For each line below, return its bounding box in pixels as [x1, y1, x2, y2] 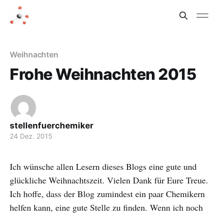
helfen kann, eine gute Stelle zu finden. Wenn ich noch [10, 201, 203, 213]
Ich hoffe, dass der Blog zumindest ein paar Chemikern [10, 188, 205, 200]
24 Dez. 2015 [10, 132, 53, 140]
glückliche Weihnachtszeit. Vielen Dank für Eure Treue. [10, 174, 208, 186]
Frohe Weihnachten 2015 [10, 65, 197, 84]
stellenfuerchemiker [10, 121, 93, 130]
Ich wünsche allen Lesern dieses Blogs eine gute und [10, 161, 197, 172]
